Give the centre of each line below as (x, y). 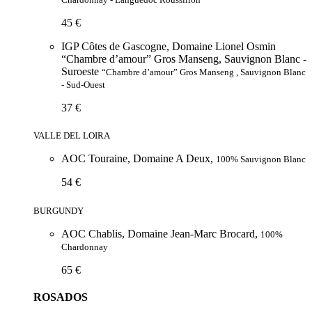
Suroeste (81, 72)
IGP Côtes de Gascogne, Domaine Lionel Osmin (169, 47)
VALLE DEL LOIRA (72, 136)
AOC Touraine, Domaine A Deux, (139, 159)
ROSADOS (61, 297)
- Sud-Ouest (83, 85)
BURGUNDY (58, 210)
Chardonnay (85, 247)
